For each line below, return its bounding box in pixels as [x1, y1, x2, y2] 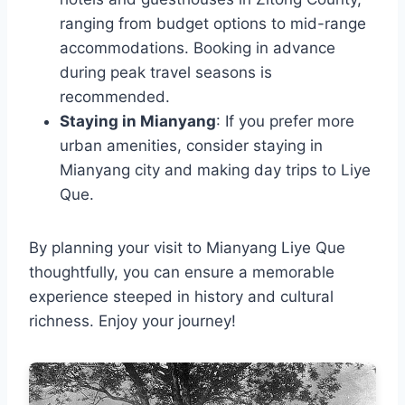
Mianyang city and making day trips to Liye [60, 161, 371, 180]
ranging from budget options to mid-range [60, 14, 366, 33]
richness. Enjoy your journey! [29, 312, 236, 331]
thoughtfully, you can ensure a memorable [29, 263, 334, 282]
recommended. [60, 88, 170, 107]
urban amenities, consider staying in [60, 137, 323, 155]
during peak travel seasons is [60, 63, 272, 82]
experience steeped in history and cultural [29, 287, 334, 306]
